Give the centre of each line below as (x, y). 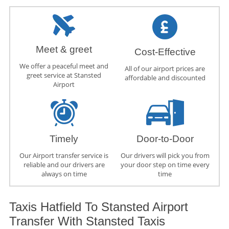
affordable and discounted (165, 78)
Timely (64, 139)
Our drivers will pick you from (165, 156)
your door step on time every (165, 165)
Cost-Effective (165, 52)
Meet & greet (64, 50)
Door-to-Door (165, 139)
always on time (64, 174)
